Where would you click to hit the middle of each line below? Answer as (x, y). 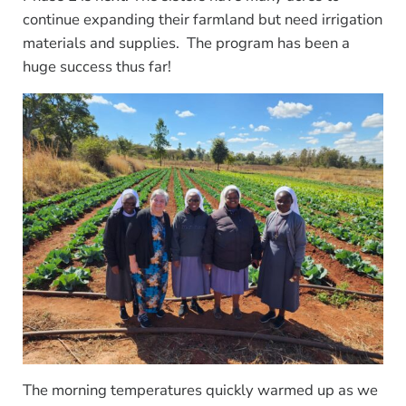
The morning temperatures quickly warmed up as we (200, 390)
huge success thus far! (97, 67)
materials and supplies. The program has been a (186, 43)
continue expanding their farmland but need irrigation (202, 20)
